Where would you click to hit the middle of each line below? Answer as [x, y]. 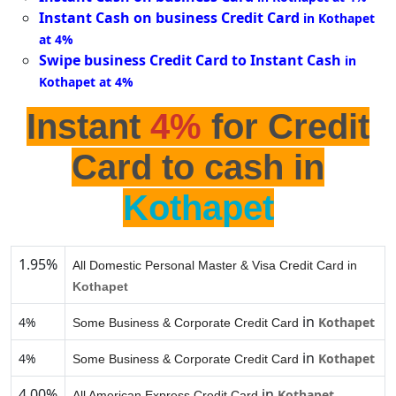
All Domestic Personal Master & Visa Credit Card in [215, 266]
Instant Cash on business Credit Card [169, 18]
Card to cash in [198, 168]
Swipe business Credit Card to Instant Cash [190, 61]
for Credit [286, 127]
